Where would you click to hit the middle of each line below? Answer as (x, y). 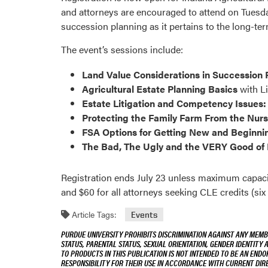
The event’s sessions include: (122, 50)
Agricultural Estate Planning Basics (160, 89)
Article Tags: (93, 214)
